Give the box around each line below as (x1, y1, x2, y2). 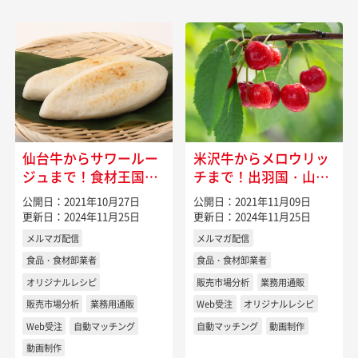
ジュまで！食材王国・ (22, 166, 158, 186)
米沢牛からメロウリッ (193, 148, 329, 168)
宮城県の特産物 (22, 185, 117, 205)
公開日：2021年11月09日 (193, 193, 311, 209)
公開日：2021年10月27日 (22, 193, 140, 209)
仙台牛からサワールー (22, 148, 158, 168)
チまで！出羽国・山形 (193, 166, 329, 186)
